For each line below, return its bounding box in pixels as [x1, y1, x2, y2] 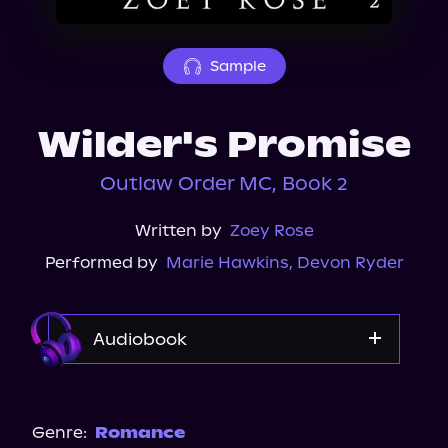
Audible [193, 385, 255, 404]
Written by [134, 221, 222, 240]
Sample [209, 57, 266, 75]
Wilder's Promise [37, 123, 411, 167]
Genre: [32, 423, 87, 442]
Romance [95, 423, 185, 442]
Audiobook [93, 329, 187, 349]
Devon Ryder [296, 253, 404, 272]
